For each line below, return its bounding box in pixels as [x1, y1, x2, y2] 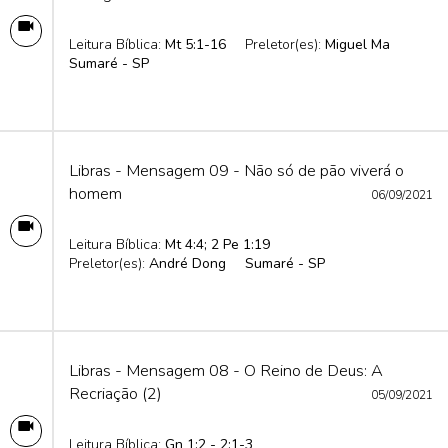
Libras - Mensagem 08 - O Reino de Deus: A [69, 359, 383, 382]
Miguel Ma [325, 35, 390, 54]
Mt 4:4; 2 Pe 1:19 [165, 235, 270, 254]
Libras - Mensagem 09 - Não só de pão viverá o [69, 159, 404, 182]
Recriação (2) [69, 382, 162, 405]
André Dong [149, 254, 226, 273]
